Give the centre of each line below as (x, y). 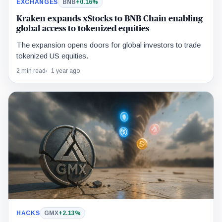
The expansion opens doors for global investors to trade (109, 45)
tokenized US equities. (52, 55)
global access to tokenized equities (83, 28)
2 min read (31, 71)
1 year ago (65, 71)
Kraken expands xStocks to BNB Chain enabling (110, 18)
